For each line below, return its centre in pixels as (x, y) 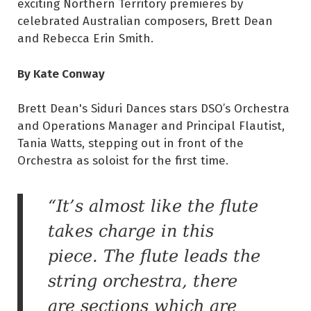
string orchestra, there (143, 281)
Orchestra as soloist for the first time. (123, 160)
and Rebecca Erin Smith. (85, 38)
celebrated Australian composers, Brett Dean (145, 20)
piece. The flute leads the (154, 257)
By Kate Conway (61, 73)
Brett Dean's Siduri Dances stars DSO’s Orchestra (153, 108)
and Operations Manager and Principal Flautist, (151, 126)
